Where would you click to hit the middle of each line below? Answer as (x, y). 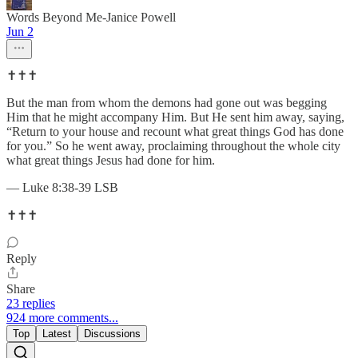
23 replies (31, 303)
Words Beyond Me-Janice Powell (91, 17)
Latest (57, 333)
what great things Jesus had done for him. (111, 160)
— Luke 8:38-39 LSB (62, 187)
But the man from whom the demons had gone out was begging (167, 102)
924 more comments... (62, 317)
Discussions (112, 333)
